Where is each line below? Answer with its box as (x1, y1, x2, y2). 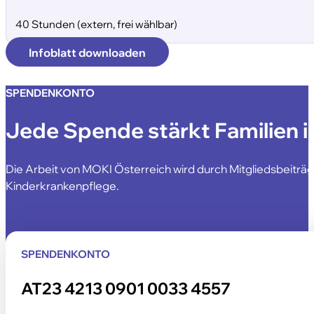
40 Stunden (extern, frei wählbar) (15, 18, 178, 32)
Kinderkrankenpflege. (6, 178, 119, 193)
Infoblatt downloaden (28, 44, 146, 60)
